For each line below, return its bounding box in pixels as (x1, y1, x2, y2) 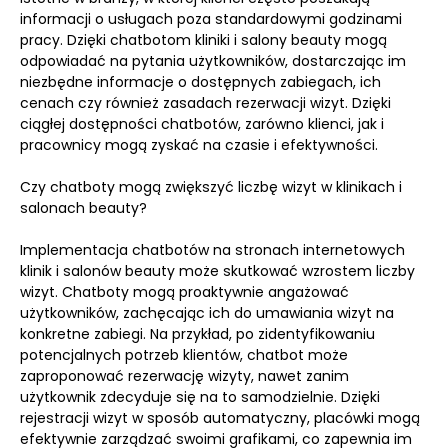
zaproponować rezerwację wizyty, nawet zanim (20, 366, 349, 386)
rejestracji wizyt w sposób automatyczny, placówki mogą (20, 408, 420, 428)
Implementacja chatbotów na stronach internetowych (20, 240, 405, 260)
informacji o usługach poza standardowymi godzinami (20, 9, 402, 29)
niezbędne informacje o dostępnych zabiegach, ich (20, 72, 381, 92)
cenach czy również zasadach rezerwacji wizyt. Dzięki (20, 93, 391, 113)
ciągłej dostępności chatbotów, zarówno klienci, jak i (20, 114, 384, 134)
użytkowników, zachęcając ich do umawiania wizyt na (20, 303, 394, 323)
